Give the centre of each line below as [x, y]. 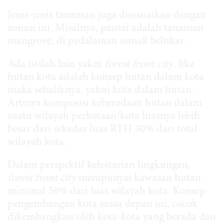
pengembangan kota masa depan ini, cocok [102, 204]
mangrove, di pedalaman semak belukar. [98, 41]
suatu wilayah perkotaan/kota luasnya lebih [104, 116]
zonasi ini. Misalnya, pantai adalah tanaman [105, 28]
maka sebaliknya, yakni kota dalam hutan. [101, 90]
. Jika [184, 64]
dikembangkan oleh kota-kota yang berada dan [112, 217]
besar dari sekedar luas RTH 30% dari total [102, 129]
